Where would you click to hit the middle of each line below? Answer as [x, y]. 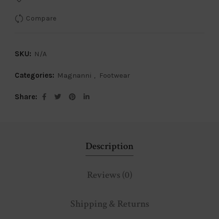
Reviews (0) [109, 175]
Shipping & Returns [109, 204]
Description [109, 146]
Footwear [115, 76]
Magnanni [75, 76]
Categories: [35, 76]
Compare [41, 19]
